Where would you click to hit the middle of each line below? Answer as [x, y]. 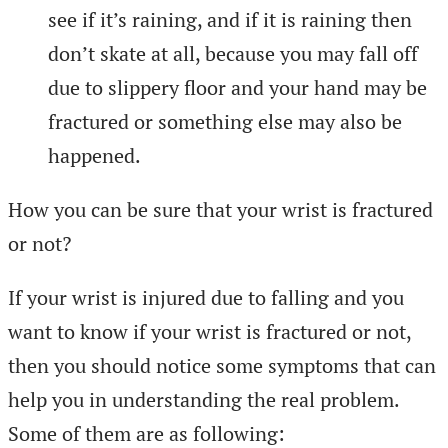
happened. [94, 155]
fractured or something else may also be [225, 121]
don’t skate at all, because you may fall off [233, 53]
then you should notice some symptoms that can [222, 365]
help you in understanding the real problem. [203, 399]
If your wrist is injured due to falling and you [206, 297]
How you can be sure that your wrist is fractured [220, 209]
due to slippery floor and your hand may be [237, 87]
